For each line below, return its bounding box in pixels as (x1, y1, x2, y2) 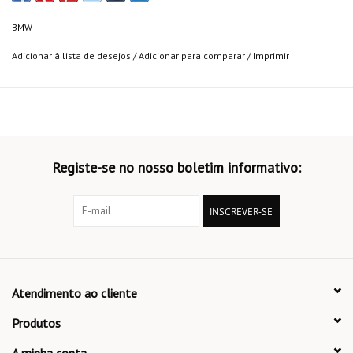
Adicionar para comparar (139, 50, 247, 62)
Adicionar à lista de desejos (12, 50, 131, 62)
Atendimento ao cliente (12, 285, 137, 302)
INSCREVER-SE (210, 205, 273, 219)
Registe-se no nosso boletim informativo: (52, 158, 301, 177)
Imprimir (253, 50, 289, 62)
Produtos (12, 315, 61, 332)
